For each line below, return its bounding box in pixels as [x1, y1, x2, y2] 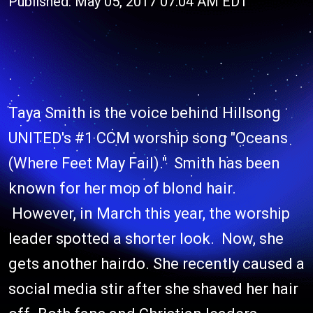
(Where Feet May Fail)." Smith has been [8, 154, 280, 172]
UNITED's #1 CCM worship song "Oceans [8, 129, 288, 147]
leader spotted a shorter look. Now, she [8, 230, 284, 247]
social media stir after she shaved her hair [8, 280, 298, 298]
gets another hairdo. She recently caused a [8, 255, 305, 272]
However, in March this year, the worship [8, 205, 290, 222]
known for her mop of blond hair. [8, 180, 236, 197]
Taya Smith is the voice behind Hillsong [8, 104, 281, 122]
